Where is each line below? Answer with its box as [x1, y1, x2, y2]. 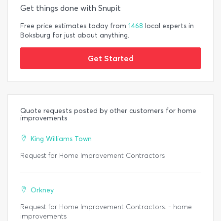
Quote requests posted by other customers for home [20, 107, 196, 115]
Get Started [87, 53, 134, 64]
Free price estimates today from [20, 22, 128, 31]
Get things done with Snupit [20, 3, 121, 13]
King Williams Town [31, 135, 92, 144]
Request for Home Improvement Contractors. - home [20, 203, 192, 212]
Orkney [31, 186, 54, 195]
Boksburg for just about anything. [20, 31, 129, 40]
